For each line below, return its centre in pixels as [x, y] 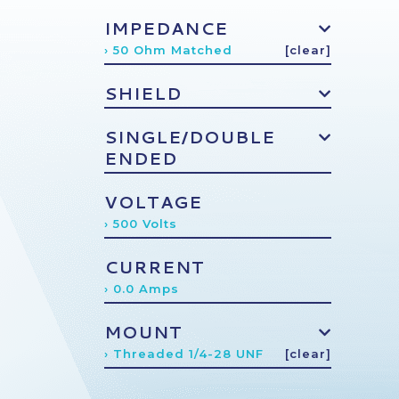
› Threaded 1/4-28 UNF [184, 354]
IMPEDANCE [166, 28]
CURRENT [155, 267]
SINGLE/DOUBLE [190, 137]
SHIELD [143, 93]
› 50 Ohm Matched [168, 50]
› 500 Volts [141, 224]
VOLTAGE [153, 202]
